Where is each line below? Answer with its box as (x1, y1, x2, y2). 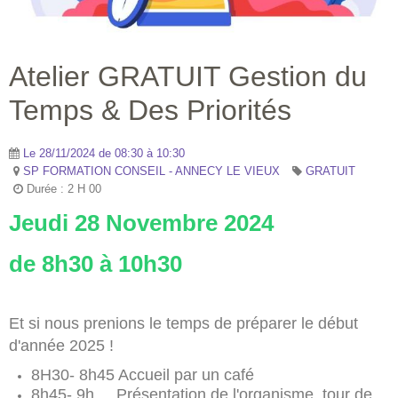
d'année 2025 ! (9, 336, 114, 354)
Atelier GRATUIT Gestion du (9, 60, 367, 92)
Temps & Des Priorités (9, 93, 291, 126)
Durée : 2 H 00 (23, 181, 101, 195)
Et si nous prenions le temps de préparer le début (9, 314, 358, 332)
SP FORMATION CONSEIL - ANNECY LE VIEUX (23, 163, 280, 178)
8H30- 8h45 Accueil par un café (31, 365, 254, 384)
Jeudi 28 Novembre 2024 (9, 209, 280, 236)
